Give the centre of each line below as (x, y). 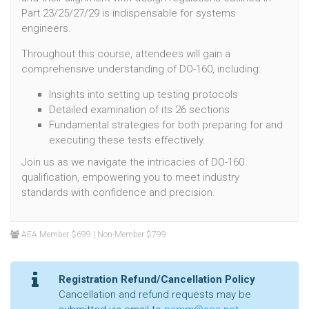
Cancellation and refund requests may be (155, 294)
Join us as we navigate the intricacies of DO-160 (133, 162)
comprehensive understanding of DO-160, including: (141, 69)
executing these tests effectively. (127, 140)
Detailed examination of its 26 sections (139, 109)
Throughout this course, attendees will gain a (126, 53)
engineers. (46, 28)
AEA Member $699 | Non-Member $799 (93, 234)
